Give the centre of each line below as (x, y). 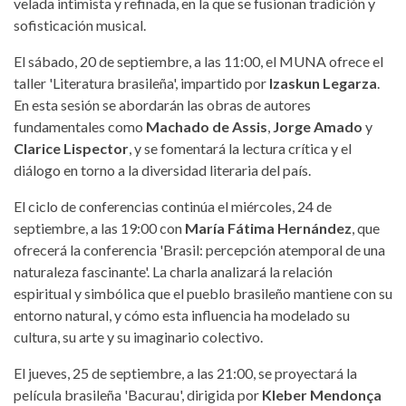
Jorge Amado (318, 126)
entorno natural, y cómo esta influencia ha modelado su (182, 314)
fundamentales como (80, 126)
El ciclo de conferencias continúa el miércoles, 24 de (173, 206)
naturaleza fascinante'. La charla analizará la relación (173, 271)
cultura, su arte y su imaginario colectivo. (138, 336)
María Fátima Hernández (268, 227)
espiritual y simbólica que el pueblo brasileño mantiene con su (203, 293)
